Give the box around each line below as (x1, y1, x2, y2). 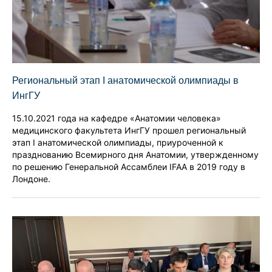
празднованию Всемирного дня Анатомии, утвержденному (12, 149, 259, 160)
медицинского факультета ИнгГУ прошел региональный (12, 125, 246, 136)
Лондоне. (12, 174, 50, 185)
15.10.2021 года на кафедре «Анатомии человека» (12, 113, 221, 124)
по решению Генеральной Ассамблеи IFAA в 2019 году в (12, 161, 245, 172)
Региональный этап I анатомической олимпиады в (12, 75, 239, 86)
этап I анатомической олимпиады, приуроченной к (12, 137, 223, 148)
